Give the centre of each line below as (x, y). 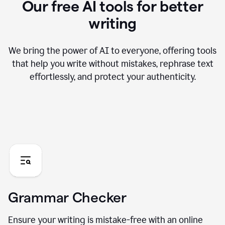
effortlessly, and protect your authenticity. (113, 77)
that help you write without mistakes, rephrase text (113, 64)
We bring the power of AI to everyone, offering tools (113, 51)
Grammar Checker (67, 198)
